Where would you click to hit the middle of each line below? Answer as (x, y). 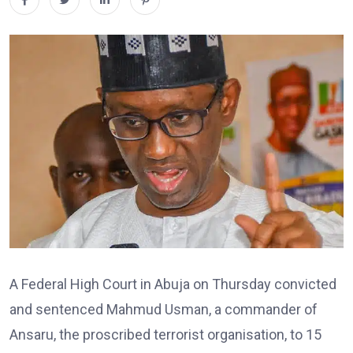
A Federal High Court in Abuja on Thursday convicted (173, 284)
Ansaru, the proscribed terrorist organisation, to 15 (165, 335)
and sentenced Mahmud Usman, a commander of (163, 310)
